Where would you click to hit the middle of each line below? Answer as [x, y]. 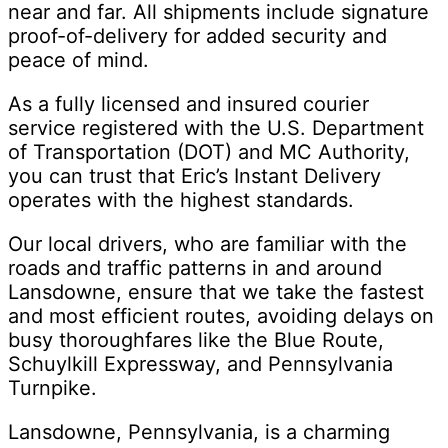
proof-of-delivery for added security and [197, 36]
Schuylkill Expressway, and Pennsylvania [200, 364]
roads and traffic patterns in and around [195, 268]
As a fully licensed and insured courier [188, 104]
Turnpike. [52, 388]
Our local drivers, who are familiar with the [207, 244]
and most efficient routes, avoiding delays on [221, 316]
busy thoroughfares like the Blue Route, [196, 340]
